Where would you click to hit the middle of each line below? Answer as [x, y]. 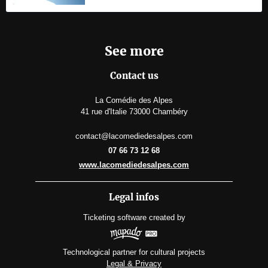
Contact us [134, 76]
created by [167, 218]
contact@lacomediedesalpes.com [134, 136]
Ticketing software [115, 218]
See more [134, 51]
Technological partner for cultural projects [134, 252]
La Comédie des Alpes [134, 100]
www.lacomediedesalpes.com [134, 165]
